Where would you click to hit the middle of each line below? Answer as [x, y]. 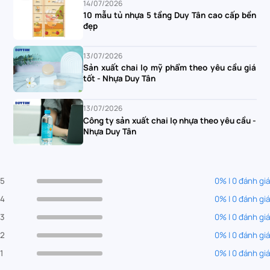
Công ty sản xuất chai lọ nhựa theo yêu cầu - [170, 120]
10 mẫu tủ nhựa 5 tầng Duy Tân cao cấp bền [170, 15]
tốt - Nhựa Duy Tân [120, 79]
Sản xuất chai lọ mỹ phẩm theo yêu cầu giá [170, 68]
